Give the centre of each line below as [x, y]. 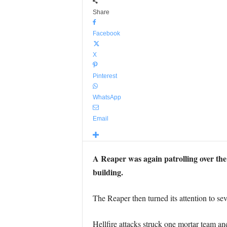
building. [108, 172]
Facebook [106, 33]
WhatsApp [107, 97]
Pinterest [105, 76]
